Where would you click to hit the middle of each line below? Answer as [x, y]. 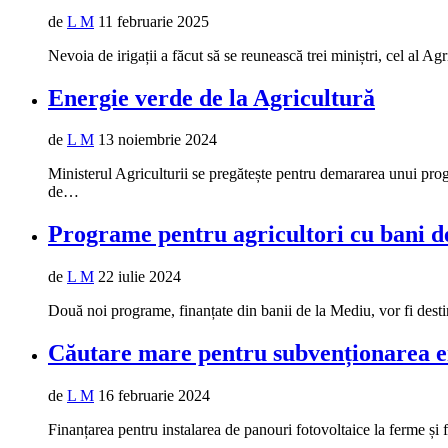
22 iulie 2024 [139, 277]
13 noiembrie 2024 [157, 140]
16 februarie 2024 [154, 396]
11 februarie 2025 [153, 21]
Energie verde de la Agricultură [211, 97]
